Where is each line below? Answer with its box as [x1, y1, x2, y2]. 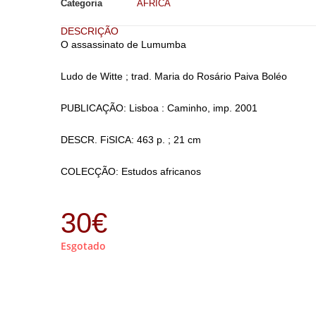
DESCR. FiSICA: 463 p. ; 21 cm [60, 134, 201, 145]
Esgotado [60, 239, 106, 253]
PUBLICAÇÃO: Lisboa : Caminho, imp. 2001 [60, 102, 257, 114]
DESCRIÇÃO [60, 25, 119, 37]
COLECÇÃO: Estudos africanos [60, 166, 201, 177]
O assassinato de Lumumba [60, 39, 186, 50]
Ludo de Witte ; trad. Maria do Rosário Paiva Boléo [60, 71, 287, 82]
